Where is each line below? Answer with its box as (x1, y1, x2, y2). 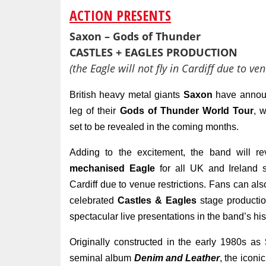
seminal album (69, 253, 134, 263)
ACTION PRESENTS (69, 5, 171, 25)
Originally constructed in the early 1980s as (69, 237, 265, 247)
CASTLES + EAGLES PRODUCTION (69, 45, 240, 59)
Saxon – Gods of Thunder (69, 29, 201, 43)
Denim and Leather (134, 253, 220, 263)
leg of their (69, 106, 120, 116)
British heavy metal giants (69, 90, 183, 100)
